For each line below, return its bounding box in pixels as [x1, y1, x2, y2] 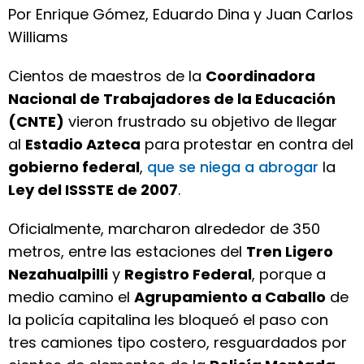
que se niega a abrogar [143, 157, 323, 177]
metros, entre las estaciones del [8, 241, 246, 262]
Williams [8, 27, 68, 47]
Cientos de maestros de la [8, 66, 206, 86]
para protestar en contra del [141, 134, 353, 154]
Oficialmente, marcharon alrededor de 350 [8, 219, 320, 239]
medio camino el [8, 287, 134, 307]
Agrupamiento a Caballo [134, 287, 326, 307]
